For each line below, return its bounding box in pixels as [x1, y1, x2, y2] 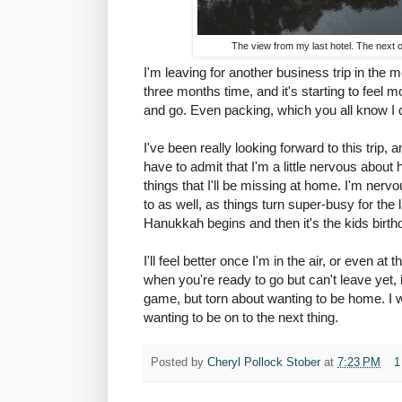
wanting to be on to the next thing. [144, 310, 338, 326]
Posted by [151, 355, 207, 369]
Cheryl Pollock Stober [207, 355, 320, 369]
